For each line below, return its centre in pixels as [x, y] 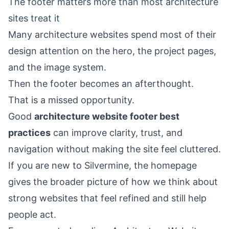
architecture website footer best [107, 116]
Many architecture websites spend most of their [112, 35]
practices [29, 133]
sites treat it [34, 18]
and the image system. [57, 67]
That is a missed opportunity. [71, 100]
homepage [174, 165]
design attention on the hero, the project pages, [112, 51]
